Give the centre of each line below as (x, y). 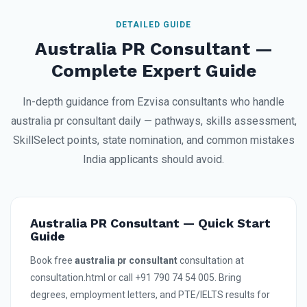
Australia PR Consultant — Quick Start (150, 223)
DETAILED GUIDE (153, 25)
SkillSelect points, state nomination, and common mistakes (153, 140)
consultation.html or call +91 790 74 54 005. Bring (136, 278)
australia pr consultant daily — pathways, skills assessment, (153, 121)
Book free (52, 261)
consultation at (211, 261)
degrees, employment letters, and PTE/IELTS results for (150, 295)
